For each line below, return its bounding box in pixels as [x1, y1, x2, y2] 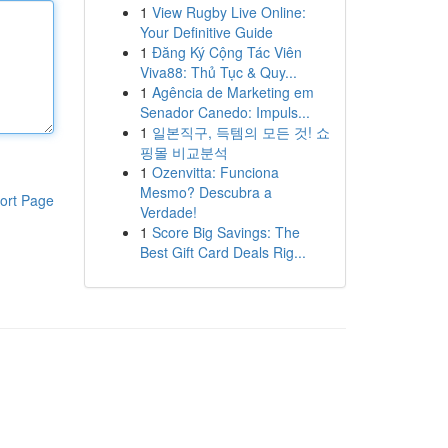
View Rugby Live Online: [151, 2, 306, 22]
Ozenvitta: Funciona [151, 162, 279, 182]
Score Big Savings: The [151, 222, 300, 242]
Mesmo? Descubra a [139, 182, 272, 202]
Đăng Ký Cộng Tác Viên [151, 42, 302, 62]
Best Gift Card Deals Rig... [139, 242, 306, 262]
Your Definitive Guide [139, 22, 273, 42]
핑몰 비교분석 [139, 142, 228, 162]
